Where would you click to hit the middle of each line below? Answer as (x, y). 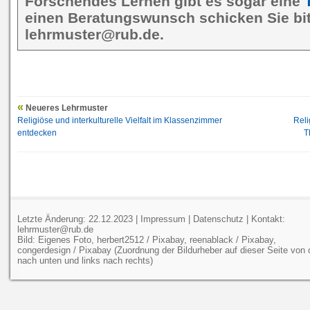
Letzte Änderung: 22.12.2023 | (79, 219)
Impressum (163, 219)
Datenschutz (218, 219)
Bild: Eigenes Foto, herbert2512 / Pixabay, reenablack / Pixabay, (147, 239)
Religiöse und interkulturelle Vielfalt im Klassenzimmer (120, 120)
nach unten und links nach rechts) (85, 260)
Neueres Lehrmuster (66, 108)
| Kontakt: (264, 219)
